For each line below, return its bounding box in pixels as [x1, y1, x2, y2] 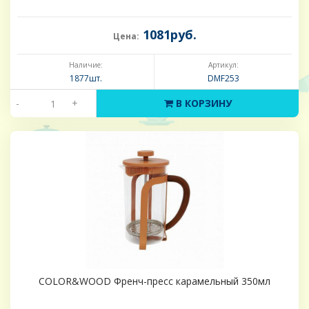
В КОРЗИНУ [172, 97, 232, 110]
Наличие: [68, 60, 103, 70]
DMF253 [207, 72, 239, 85]
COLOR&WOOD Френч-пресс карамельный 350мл [39, 275, 270, 288]
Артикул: [208, 60, 239, 70]
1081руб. [139, 26, 197, 43]
